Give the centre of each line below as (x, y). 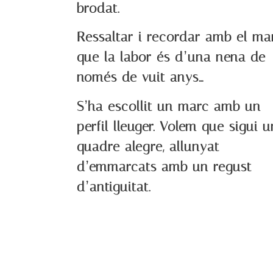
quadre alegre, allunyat (148, 147)
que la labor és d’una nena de (172, 58)
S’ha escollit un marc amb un (169, 106)
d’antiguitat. (114, 187)
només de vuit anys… (140, 78)
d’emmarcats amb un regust (165, 167)
